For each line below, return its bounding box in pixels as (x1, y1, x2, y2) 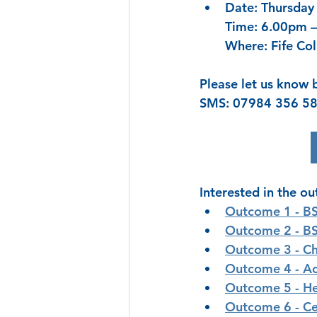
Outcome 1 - (225, 203, 303, 219)
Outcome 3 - (225, 241, 303, 258)
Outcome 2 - (225, 222, 303, 238)
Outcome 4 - (225, 260, 303, 277)
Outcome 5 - (225, 279, 303, 296)
